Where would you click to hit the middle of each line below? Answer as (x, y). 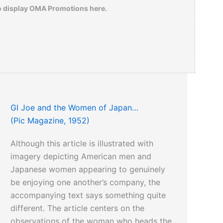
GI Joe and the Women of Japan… (75, 108)
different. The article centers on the (78, 208)
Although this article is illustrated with (82, 144)
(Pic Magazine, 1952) (50, 121)
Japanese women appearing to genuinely (88, 169)
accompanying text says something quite (88, 195)
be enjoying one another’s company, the (86, 182)
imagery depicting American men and (81, 157)
